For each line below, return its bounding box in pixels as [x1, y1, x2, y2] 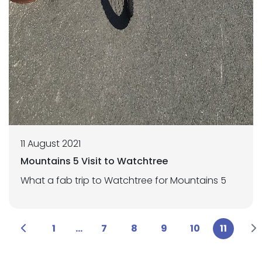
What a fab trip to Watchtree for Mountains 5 [20, 174, 226, 188]
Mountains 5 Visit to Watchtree [20, 154, 168, 168]
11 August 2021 [20, 137, 81, 151]
